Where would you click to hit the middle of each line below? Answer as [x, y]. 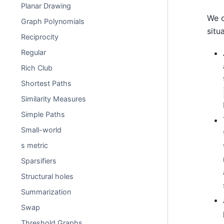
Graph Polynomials [53, 21]
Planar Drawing [46, 6]
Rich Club [37, 68]
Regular [34, 52]
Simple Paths [43, 114]
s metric [35, 145]
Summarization [46, 192]
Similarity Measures [54, 99]
